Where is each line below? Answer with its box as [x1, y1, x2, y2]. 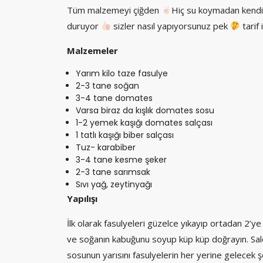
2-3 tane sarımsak [76, 166, 150, 178]
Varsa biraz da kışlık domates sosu [76, 104, 214, 116]
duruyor [67, 19, 101, 32]
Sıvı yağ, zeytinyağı [76, 178, 152, 190]
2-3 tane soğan [76, 79, 139, 92]
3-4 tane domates [76, 92, 153, 104]
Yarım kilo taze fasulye [76, 67, 168, 79]
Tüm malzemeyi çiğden [67, 4, 161, 16]
